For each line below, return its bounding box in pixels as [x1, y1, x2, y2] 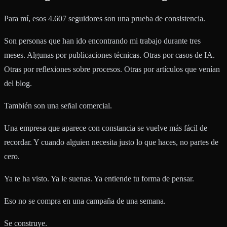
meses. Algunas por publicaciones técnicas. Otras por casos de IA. [4, 50, 215, 59]
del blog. [4, 79, 32, 88]
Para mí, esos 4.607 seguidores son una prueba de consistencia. [4, 14, 205, 23]
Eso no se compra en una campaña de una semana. [4, 196, 166, 205]
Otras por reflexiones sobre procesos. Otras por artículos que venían [4, 64, 220, 73]
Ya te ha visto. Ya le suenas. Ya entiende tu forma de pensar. [4, 174, 194, 183]
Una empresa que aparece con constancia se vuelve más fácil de [4, 123, 207, 132]
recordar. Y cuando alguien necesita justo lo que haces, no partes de [4, 137, 218, 146]
